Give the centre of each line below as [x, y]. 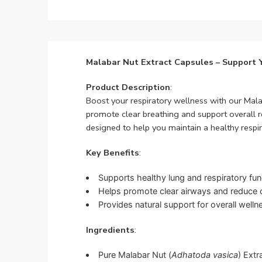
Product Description [128, 87]
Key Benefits [113, 152]
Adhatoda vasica [204, 255]
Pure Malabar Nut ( [135, 255]
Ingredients [110, 230]
